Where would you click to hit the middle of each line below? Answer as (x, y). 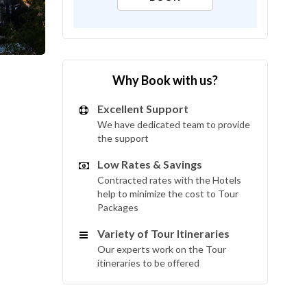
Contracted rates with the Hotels (169, 180)
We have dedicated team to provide (174, 124)
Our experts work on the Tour (162, 249)
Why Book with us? (165, 80)
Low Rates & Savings (150, 164)
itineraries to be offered (148, 263)
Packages (118, 207)
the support (123, 138)
